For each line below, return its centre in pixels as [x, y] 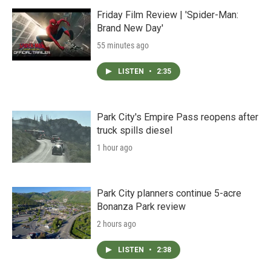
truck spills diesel [135, 131]
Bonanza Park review [141, 207]
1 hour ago [115, 148]
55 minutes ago [123, 46]
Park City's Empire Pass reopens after [178, 117]
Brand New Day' [130, 28]
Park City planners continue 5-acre [169, 194]
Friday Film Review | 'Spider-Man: [168, 15]
